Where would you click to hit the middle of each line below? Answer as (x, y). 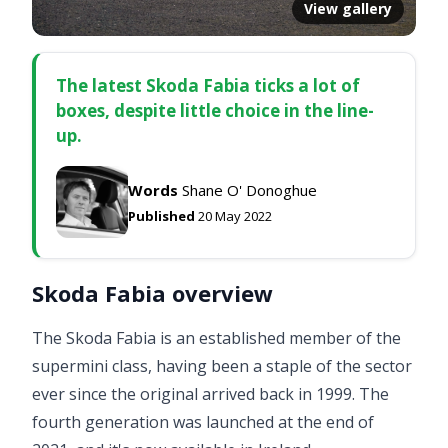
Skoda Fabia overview (152, 293)
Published (161, 215)
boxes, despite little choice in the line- (215, 110)
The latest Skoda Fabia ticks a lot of (208, 85)
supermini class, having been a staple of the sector (222, 366)
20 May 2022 (233, 215)
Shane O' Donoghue (247, 189)
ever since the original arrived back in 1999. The (210, 394)
